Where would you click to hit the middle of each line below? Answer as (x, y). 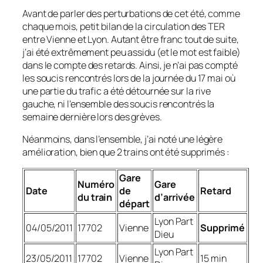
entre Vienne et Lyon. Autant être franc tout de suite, (131, 39)
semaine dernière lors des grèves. (92, 117)
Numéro (96, 185)
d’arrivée (175, 198)
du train (95, 198)
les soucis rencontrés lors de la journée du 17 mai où (129, 78)
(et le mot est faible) (198, 52)
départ (134, 204)
